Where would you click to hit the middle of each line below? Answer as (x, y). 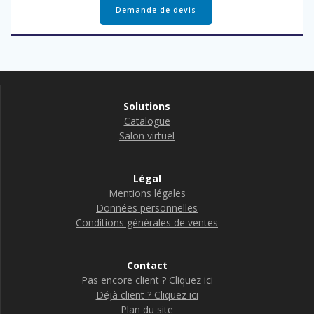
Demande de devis (156, 10)
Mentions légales (147, 193)
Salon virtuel (147, 136)
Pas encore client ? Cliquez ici (147, 280)
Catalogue (147, 121)
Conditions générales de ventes (147, 223)
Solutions (147, 106)
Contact (147, 265)
